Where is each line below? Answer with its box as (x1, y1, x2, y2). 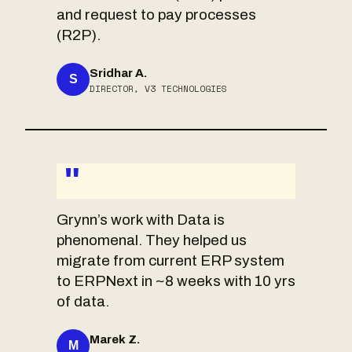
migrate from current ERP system (57, 252, 284, 269)
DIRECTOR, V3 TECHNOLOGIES (90, 81, 227, 95)
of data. (57, 293, 109, 310)
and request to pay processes (57, 6, 256, 24)
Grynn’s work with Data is (57, 211, 225, 229)
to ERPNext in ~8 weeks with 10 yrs (57, 273, 295, 290)
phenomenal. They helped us (57, 232, 247, 249)
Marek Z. (90, 332, 140, 346)
